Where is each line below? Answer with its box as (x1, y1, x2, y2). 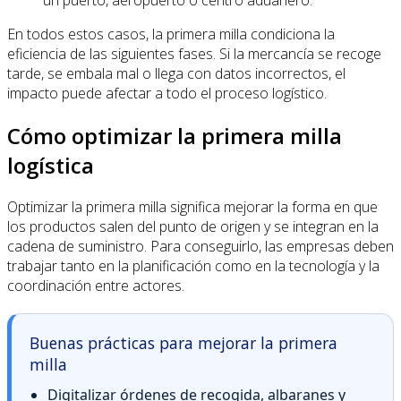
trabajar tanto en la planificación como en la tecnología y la (7, 256, 380, 277)
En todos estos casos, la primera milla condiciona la (7, 23, 335, 44)
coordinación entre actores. (7, 276, 184, 296)
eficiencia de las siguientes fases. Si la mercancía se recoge (7, 43, 381, 64)
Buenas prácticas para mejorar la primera (30, 332, 337, 354)
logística (7, 149, 94, 180)
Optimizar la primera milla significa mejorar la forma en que (7, 197, 378, 218)
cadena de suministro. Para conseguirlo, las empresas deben (7, 236, 394, 257)
